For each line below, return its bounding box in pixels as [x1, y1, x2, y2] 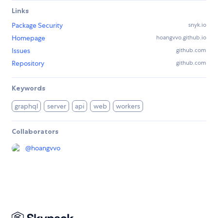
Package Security [12, 21, 63, 30]
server [47, 102, 66, 110]
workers [116, 102, 141, 110]
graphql [15, 102, 38, 110]
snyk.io [188, 21, 206, 29]
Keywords [12, 84, 45, 92]
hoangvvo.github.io [156, 34, 206, 41]
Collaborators [12, 127, 58, 136]
